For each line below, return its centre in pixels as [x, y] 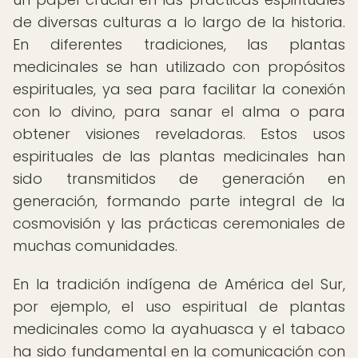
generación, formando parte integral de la [179, 201]
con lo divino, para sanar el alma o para [179, 111]
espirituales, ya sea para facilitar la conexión [179, 89]
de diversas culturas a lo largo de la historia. [179, 22]
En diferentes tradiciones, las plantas [179, 44]
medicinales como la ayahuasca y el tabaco [179, 329]
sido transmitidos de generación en [179, 179]
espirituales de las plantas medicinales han [179, 156]
